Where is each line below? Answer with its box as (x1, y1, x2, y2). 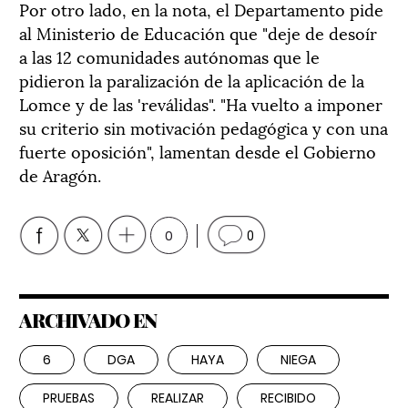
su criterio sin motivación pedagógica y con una (19, 115, 388, 139)
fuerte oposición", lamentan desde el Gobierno (19, 138, 376, 163)
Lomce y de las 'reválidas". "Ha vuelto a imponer (19, 91, 382, 116)
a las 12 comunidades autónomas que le (19, 44, 320, 68)
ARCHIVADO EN (19, 307, 157, 333)
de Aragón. (19, 162, 101, 187)
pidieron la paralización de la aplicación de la (19, 67, 364, 92)
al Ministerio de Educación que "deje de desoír (19, 20, 377, 45)
